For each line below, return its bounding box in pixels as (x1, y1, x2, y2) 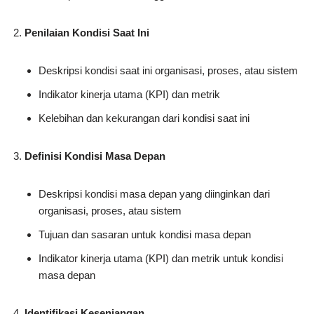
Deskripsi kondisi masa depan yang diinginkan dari (39, 188, 270, 200)
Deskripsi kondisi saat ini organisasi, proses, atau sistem (39, 64, 298, 77)
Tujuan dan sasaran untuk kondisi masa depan (39, 228, 251, 241)
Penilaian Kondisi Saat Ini (25, 27, 149, 39)
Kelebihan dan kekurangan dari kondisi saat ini (39, 112, 250, 125)
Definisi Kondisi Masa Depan (25, 150, 165, 163)
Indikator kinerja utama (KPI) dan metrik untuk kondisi (39, 252, 283, 265)
